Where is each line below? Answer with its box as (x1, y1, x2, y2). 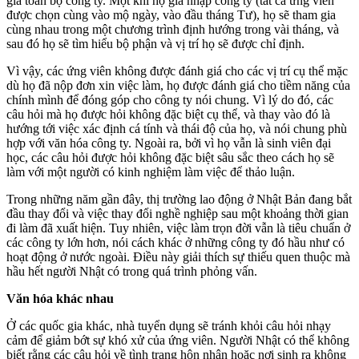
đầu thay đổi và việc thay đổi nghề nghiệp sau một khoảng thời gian (6, 206, 349, 220)
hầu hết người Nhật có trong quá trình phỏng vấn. (6, 264, 257, 278)
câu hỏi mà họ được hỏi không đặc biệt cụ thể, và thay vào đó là (6, 107, 330, 121)
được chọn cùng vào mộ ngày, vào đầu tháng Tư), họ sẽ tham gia (6, 7, 336, 22)
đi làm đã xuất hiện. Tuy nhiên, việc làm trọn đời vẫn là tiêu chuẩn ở (6, 220, 350, 235)
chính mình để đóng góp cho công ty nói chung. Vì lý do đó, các (6, 92, 333, 107)
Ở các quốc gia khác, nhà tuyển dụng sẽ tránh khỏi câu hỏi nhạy (6, 318, 331, 333)
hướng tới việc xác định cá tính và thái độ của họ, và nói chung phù (6, 121, 347, 135)
